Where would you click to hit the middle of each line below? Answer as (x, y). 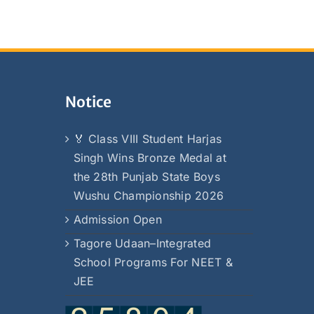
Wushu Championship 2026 (149, 196)
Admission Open (117, 219)
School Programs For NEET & (153, 262)
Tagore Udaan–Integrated (142, 243)
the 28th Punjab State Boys (146, 177)
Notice (88, 102)
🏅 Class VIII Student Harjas (147, 139)
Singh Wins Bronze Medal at (150, 158)
